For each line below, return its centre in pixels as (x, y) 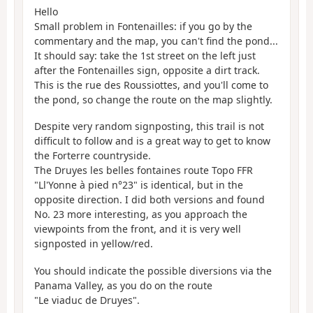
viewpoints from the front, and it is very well (138, 229)
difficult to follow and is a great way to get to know (152, 141)
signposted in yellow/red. (94, 244)
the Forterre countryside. (93, 156)
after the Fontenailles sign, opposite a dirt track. (147, 70)
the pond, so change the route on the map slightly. (153, 99)
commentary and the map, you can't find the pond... (156, 41)
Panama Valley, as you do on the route (123, 285)
